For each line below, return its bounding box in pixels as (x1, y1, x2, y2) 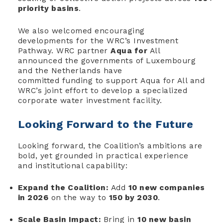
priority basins (17, 4, 79, 13)
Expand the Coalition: (17, 183, 108, 193)
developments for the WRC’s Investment (17, 36, 178, 45)
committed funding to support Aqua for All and (17, 76, 205, 85)
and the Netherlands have (17, 66, 122, 75)
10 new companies (128, 183, 205, 193)
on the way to (48, 193, 109, 203)
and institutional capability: (17, 161, 130, 170)
